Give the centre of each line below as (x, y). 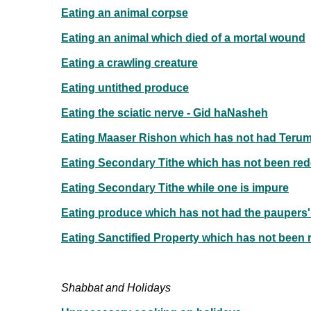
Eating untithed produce (125, 87)
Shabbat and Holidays (116, 287)
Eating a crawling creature (129, 62)
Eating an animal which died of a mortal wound (183, 37)
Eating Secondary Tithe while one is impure (175, 187)
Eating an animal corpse (125, 12)
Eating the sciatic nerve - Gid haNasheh (165, 112)
